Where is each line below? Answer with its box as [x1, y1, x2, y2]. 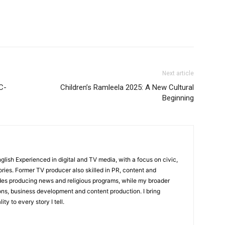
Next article [162, 69, 194, 77]
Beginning [162, 93, 194, 102]
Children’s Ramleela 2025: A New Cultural [60, 82, 194, 92]
